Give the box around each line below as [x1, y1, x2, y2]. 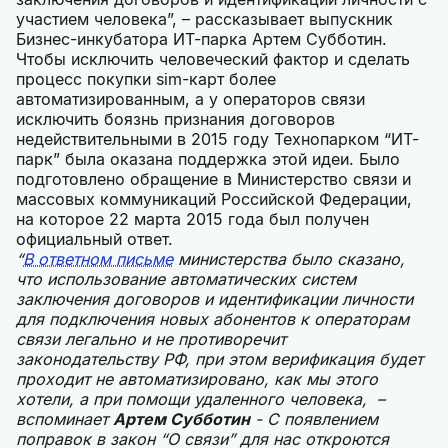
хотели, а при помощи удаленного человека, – [16, 389, 385, 410]
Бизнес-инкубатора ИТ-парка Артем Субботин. [16, 29, 392, 50]
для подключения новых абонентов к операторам [16, 309, 409, 330]
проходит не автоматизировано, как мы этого [16, 369, 378, 390]
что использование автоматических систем [16, 269, 356, 290]
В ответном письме [23, 249, 173, 270]
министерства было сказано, [173, 249, 405, 270]
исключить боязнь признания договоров [16, 109, 335, 130]
